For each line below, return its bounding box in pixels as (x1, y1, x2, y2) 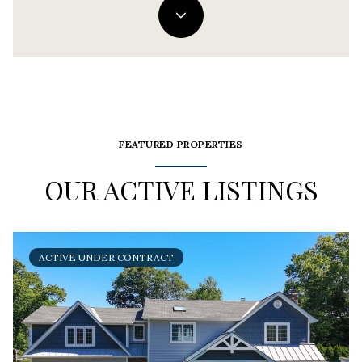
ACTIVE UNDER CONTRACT (39, 251, 174, 263)
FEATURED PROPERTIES (119, 138, 243, 150)
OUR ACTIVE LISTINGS (44, 172, 318, 207)
